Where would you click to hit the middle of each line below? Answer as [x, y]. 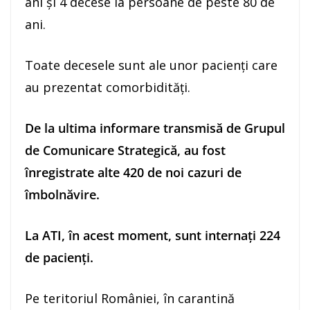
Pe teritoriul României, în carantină [130, 299]
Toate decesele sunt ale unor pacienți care [151, 65]
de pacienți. [59, 258]
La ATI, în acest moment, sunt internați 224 [153, 236]
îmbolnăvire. [62, 195]
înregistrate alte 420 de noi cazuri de [133, 173]
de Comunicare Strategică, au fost [125, 151]
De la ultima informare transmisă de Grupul [155, 128]
